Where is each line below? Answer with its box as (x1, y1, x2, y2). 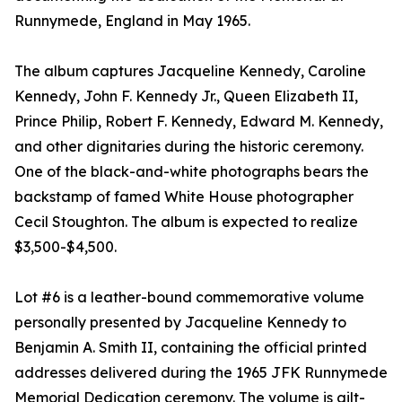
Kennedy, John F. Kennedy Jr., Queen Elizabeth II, (14, 86, 358, 105)
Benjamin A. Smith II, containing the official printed (14, 337, 367, 356)
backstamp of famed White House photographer (14, 187, 354, 205)
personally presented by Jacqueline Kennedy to (14, 312, 346, 331)
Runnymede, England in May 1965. (14, 11, 250, 30)
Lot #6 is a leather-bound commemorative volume (14, 287, 364, 306)
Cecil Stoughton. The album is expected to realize (14, 212, 358, 231)
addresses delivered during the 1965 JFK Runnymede (14, 363, 388, 381)
